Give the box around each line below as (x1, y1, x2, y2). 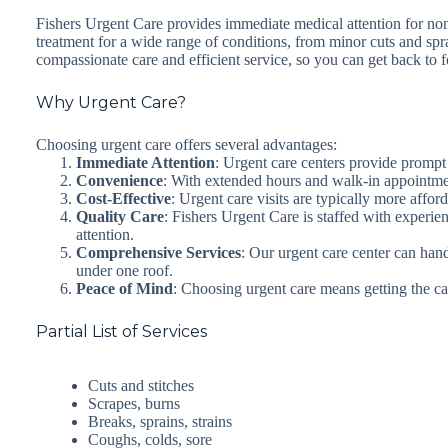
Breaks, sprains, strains (88, 412, 232, 430)
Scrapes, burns (88, 394, 180, 412)
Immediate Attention (76, 153, 215, 171)
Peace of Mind (76, 279, 173, 297)
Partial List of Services (36, 321, 207, 341)
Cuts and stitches (88, 376, 194, 394)
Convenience (76, 171, 163, 189)
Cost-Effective (76, 189, 171, 207)
